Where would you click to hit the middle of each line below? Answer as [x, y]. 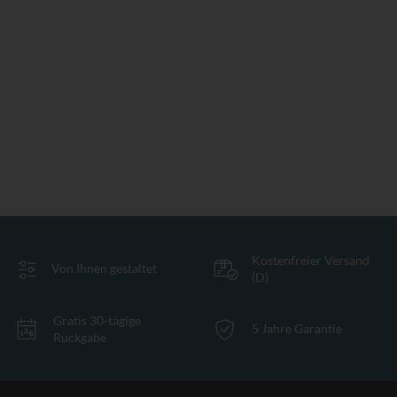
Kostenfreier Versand [311, 260]
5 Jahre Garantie [297, 329]
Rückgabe [80, 337]
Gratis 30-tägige [97, 320]
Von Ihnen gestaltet [104, 269]
